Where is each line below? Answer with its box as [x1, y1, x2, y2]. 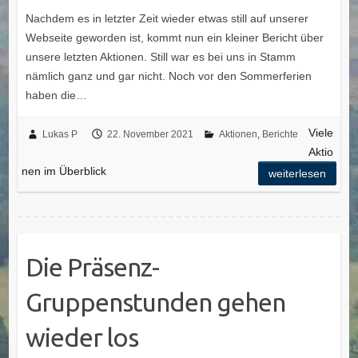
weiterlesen [268, 166, 327, 180]
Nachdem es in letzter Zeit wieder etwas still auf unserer [25, 11, 308, 25]
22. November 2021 [106, 128, 193, 140]
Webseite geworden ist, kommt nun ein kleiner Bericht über [25, 30, 324, 44]
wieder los [25, 322, 138, 352]
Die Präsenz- [25, 252, 159, 281]
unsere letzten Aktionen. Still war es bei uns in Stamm [25, 50, 296, 63]
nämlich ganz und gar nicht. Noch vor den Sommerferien [25, 69, 312, 82]
